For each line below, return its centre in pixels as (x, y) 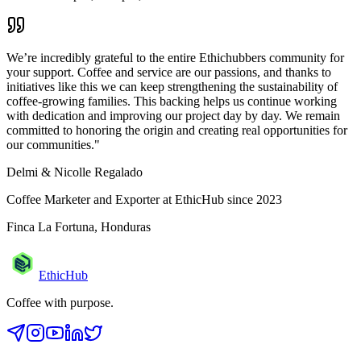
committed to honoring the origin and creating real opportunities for (177, 131)
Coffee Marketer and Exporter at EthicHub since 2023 (144, 200)
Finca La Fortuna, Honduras (79, 227)
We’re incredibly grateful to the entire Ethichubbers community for (175, 58)
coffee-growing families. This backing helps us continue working (172, 102)
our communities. (50, 145)
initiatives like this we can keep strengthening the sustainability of (172, 87)
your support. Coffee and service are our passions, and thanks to (169, 73)
